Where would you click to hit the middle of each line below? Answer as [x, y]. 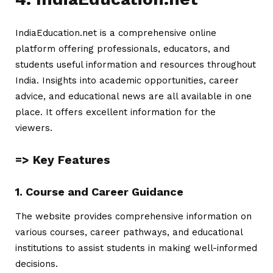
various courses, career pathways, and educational [129, 232]
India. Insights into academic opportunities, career [127, 80]
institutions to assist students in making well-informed [136, 248]
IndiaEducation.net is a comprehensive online [116, 33]
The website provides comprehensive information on [133, 216]
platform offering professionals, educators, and [122, 48]
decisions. [37, 264]
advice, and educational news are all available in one [133, 96]
